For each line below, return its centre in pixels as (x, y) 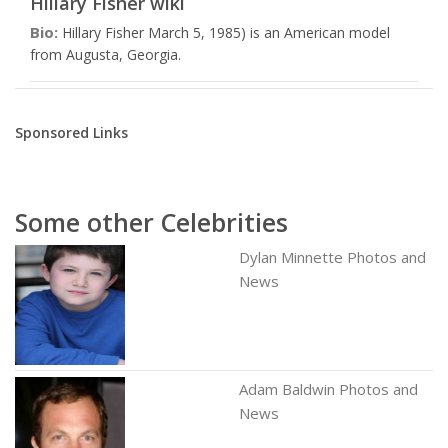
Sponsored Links (71, 132)
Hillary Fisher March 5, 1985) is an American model (224, 32)
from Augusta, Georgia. (105, 54)
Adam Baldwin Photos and (328, 389)
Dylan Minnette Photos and (332, 257)
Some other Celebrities (151, 222)
